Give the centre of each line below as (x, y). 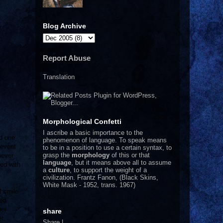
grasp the (57, 155)
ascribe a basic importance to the (94, 132)
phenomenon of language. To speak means (105, 140)
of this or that (130, 155)
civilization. (60, 177)
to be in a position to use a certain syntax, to (107, 147)
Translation (59, 77)
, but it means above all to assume (121, 162)
